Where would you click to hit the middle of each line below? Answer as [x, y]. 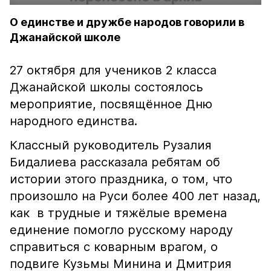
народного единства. [73, 121]
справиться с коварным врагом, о [114, 247]
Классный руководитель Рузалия [111, 145]
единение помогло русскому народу [121, 230]
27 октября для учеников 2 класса [113, 70]
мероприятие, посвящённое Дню [111, 104]
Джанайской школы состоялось [106, 87]
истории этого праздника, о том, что [121, 179]
